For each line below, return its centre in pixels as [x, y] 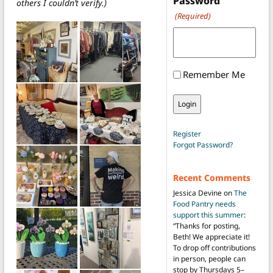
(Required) [193, 16]
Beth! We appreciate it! [211, 237]
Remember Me [214, 75]
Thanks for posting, [207, 226]
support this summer [208, 215]
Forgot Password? [203, 145]
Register [187, 134]
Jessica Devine [197, 193]
